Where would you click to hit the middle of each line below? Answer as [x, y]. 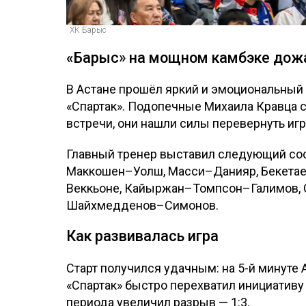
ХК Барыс [88, 30]
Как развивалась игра [142, 236]
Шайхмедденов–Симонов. [142, 206]
